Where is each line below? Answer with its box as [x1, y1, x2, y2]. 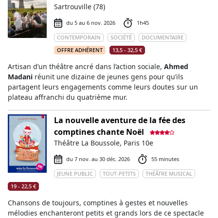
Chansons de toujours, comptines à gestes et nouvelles [8, 198, 188, 207]
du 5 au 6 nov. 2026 [66, 19, 115, 26]
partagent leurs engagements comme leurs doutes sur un [8, 82, 198, 91]
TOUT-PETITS [103, 170, 136, 177]
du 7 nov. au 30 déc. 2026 [66, 155, 130, 163]
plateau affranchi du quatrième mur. [8, 92, 127, 102]
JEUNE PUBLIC [57, 170, 93, 177]
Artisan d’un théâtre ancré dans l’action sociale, [8, 62, 164, 71]
